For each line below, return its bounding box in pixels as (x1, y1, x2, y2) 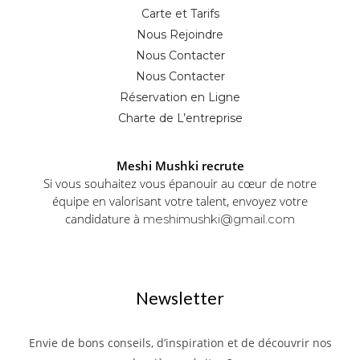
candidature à (65, 210, 143, 227)
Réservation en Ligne (120, 89, 240, 104)
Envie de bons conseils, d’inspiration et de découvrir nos (28, 334, 332, 350)
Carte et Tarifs (141, 6, 219, 21)
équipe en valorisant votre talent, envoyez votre (52, 192, 308, 209)
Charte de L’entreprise (117, 110, 243, 125)
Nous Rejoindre (137, 27, 223, 42)
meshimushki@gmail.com (143, 211, 295, 227)
